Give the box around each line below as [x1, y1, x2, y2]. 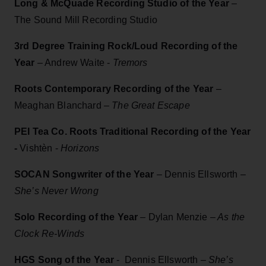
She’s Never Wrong [14, 185, 99, 196]
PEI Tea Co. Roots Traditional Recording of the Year [14, 126, 251, 137]
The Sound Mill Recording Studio [14, 14, 157, 25]
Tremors [112, 57, 148, 68]
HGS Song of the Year [14, 254, 115, 265]
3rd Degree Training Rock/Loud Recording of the [14, 40, 238, 51]
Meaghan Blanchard [14, 100, 104, 110]
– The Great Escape [103, 100, 190, 110]
